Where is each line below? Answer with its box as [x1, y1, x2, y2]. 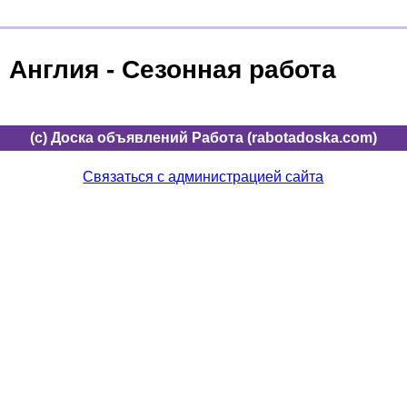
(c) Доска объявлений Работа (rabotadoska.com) [30, 129, 377, 145]
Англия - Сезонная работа [9, 55, 336, 84]
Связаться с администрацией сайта [83, 168, 324, 184]
